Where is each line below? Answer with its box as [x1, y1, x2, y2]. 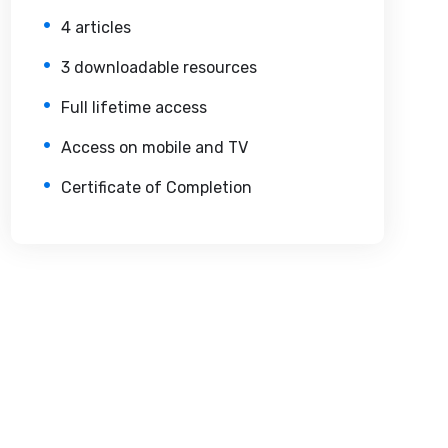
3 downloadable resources [60, 57, 257, 77]
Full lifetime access [60, 97, 207, 117]
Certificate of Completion [60, 177, 252, 197]
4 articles [60, 17, 131, 37]
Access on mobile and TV [60, 137, 248, 157]
